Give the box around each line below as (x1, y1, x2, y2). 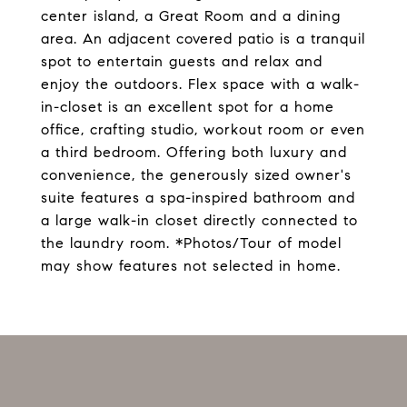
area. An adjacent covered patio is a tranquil (41, 30, 365, 47)
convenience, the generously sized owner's (41, 166, 352, 184)
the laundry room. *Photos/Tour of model (41, 234, 342, 252)
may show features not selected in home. (41, 257, 341, 274)
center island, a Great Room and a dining (41, 7, 341, 25)
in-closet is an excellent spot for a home (41, 98, 334, 115)
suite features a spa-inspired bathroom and (41, 189, 355, 206)
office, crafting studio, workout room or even (41, 121, 365, 138)
